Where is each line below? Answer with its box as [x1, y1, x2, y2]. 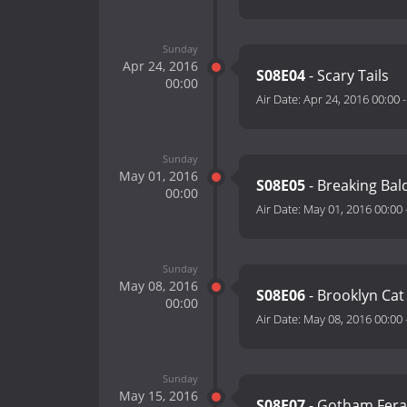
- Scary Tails [305, 65, 392, 86]
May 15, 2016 [118, 386, 198, 404]
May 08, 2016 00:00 [303, 311, 402, 328]
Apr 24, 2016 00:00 [303, 91, 400, 108]
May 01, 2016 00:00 [303, 201, 402, 218]
